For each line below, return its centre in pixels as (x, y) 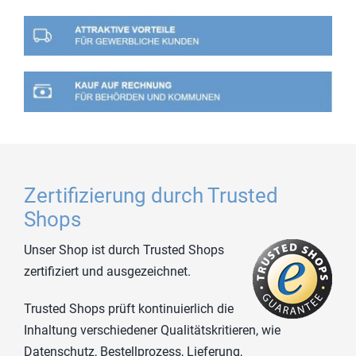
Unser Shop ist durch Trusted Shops (124, 250)
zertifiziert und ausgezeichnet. (107, 271)
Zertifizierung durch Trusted (151, 195)
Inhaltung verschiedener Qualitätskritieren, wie (152, 330)
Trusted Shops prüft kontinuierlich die (128, 308)
